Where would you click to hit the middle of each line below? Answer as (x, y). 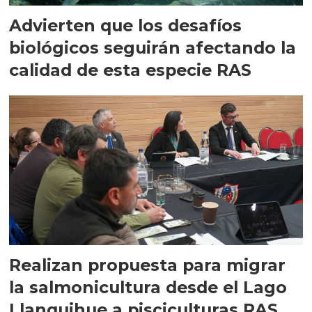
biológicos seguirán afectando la (153, 47)
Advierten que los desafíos (126, 25)
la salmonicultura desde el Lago (148, 288)
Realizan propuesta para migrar (148, 265)
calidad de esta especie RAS (131, 70)
